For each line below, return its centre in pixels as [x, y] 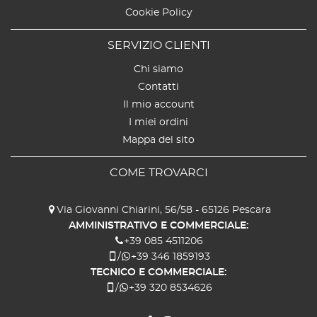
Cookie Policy [158, 12]
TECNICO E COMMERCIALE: [158, 272]
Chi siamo [158, 69]
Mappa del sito [158, 140]
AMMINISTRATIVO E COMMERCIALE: [158, 225]
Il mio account [158, 104]
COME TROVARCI [158, 172]
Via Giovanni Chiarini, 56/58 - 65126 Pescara [163, 210]
